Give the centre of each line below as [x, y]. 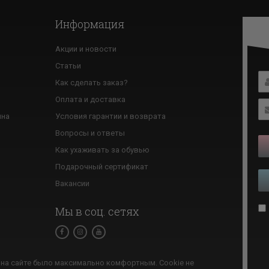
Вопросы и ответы [90, 133]
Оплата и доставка [90, 99]
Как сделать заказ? [91, 83]
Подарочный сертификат [101, 167]
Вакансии [72, 183]
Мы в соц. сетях [97, 211]
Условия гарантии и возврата [110, 116]
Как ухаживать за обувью [102, 150]
